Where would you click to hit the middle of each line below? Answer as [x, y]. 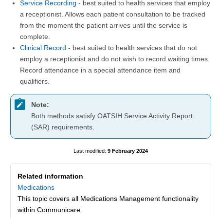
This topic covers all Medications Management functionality [108, 198]
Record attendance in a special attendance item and [100, 70]
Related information [50, 176]
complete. [35, 36]
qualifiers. [35, 81]
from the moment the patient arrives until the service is [104, 25]
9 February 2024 [128, 151]
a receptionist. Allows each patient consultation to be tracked [113, 14]
